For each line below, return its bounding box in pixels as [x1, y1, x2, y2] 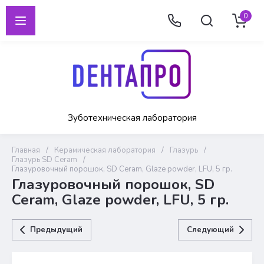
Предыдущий [30, 225, 82, 235]
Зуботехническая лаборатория [67, 112, 197, 124]
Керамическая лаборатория [54, 145, 156, 156]
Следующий [187, 225, 234, 235]
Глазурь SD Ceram [12, 154, 77, 165]
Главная [12, 145, 40, 156]
